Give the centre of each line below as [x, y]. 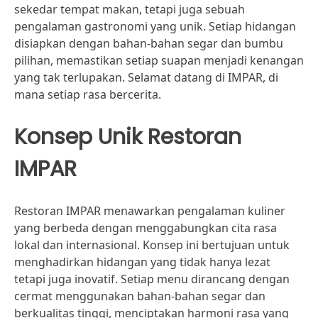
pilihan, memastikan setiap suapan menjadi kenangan [159, 60]
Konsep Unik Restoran [128, 137]
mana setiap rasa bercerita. [88, 94]
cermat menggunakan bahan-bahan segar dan [140, 296]
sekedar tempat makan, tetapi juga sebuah [130, 9]
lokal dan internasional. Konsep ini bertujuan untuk [152, 245]
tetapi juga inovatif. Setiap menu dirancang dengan [152, 279]
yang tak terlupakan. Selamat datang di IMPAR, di [146, 77]
